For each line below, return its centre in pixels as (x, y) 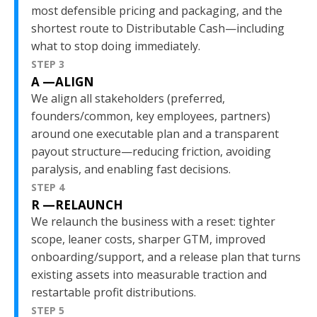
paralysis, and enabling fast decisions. (131, 169)
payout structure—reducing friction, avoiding (151, 151)
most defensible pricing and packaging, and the (157, 10)
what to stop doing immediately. (116, 46)
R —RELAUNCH (77, 204)
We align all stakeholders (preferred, (128, 98)
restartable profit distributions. (114, 292)
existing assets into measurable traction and (149, 274)
